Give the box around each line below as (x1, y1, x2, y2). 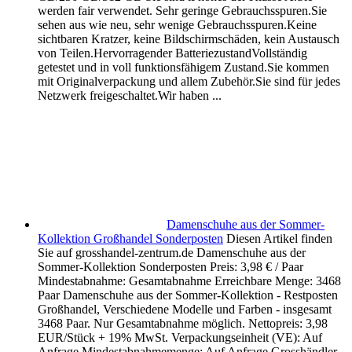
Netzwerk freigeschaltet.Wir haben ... (38, 89, 222, 103)
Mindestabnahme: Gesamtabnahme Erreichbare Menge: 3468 (38, 274, 341, 288)
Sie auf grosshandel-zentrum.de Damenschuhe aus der (38, 246, 306, 260)
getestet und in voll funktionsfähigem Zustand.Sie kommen (38, 60, 329, 75)
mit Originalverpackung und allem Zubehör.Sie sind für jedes (38, 75, 340, 89)
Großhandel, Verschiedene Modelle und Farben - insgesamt (38, 302, 332, 317)
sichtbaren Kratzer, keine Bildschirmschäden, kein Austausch (38, 32, 339, 46)
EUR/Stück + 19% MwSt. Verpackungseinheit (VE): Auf (38, 331, 322, 345)
